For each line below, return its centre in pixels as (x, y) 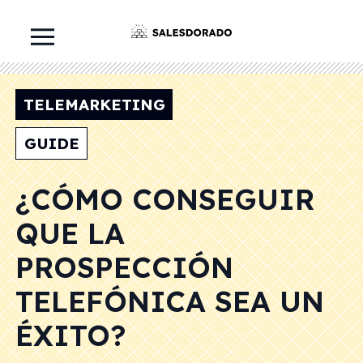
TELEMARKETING (94, 105)
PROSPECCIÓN (124, 267)
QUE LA (70, 233)
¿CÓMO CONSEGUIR (165, 199)
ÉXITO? (70, 335)
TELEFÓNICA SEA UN (170, 301)
